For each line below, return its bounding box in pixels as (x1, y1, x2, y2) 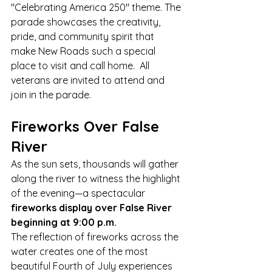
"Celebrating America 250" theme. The (11, 1, 183, 13)
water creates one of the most (11, 245, 151, 257)
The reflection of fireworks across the (11, 231, 181, 243)
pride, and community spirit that (11, 30, 157, 42)
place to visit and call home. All (11, 59, 152, 72)
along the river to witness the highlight (11, 172, 183, 185)
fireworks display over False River (11, 202, 174, 214)
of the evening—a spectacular (11, 187, 148, 199)
